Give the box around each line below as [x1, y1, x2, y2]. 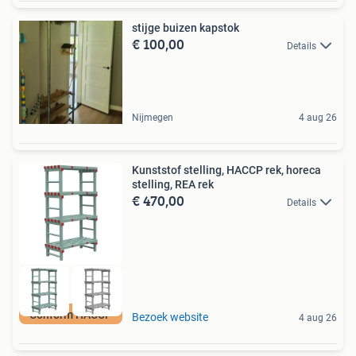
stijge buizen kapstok [132, 21, 239, 34]
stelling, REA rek [132, 177, 214, 191]
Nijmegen [132, 111, 173, 123]
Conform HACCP [29, 308, 112, 322]
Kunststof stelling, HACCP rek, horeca [132, 163, 321, 176]
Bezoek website [132, 311, 208, 324]
